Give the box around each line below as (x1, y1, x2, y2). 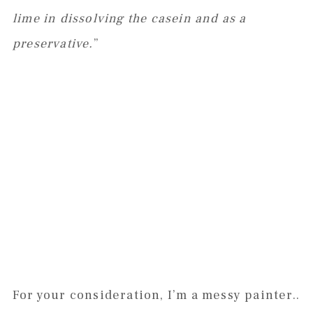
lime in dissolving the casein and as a (12, 10, 247, 27)
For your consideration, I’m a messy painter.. (12, 287, 300, 304)
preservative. (12, 36, 94, 52)
